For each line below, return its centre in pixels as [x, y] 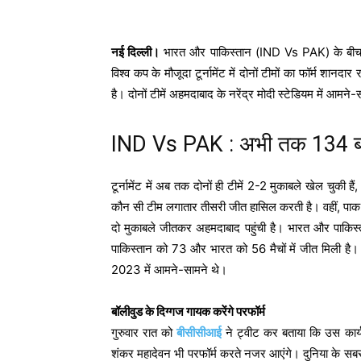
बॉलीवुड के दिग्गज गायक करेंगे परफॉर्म [188, 311]
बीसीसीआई [199, 332]
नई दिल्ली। [136, 52]
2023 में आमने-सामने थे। [169, 269]
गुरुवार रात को [144, 332]
